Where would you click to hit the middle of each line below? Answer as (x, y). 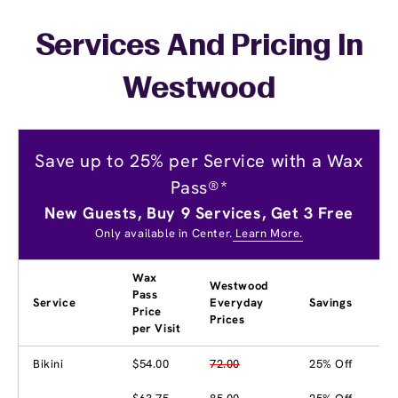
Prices (227, 319)
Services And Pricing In (199, 47)
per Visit (157, 328)
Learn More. (268, 233)
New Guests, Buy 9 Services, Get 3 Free (199, 212)
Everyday (237, 302)
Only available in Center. (163, 233)
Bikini (48, 363)
